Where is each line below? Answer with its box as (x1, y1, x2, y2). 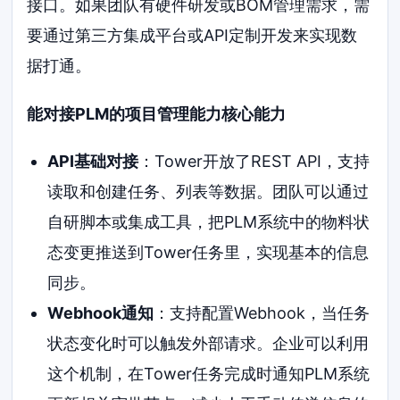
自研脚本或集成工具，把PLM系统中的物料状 (46, 212, 370, 232)
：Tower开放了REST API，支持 (137, 152, 370, 171)
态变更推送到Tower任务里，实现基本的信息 (46, 243, 369, 262)
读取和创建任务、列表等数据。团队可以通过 (46, 182, 369, 202)
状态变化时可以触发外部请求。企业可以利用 (46, 334, 369, 354)
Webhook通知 (46, 304, 154, 323)
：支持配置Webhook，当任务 (153, 304, 370, 323)
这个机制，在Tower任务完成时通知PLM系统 (46, 364, 370, 384)
